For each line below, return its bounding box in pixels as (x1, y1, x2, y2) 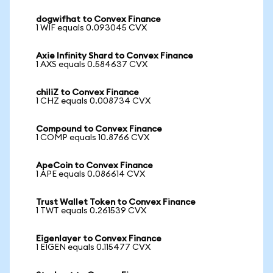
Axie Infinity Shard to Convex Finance (36, 52, 193, 60)
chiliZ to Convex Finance (36, 88, 139, 97)
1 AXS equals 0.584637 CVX (36, 60, 147, 69)
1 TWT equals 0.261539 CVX (36, 207, 146, 215)
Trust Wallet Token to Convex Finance (36, 198, 196, 207)
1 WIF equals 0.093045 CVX (36, 24, 147, 32)
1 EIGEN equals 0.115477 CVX (36, 243, 151, 252)
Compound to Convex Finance (36, 125, 162, 133)
